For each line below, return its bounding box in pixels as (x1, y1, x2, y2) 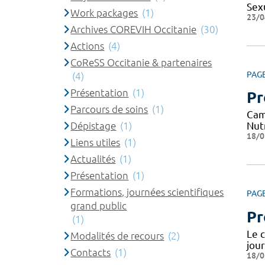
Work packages (70, 7, 138, 18)
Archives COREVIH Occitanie (70, 23, 197, 35)
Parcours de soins (70, 103, 148, 115)
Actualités (70, 153, 116, 164)
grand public (70, 199, 127, 211)
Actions (70, 40, 105, 51)
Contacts (70, 246, 111, 258)
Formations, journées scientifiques (70, 186, 224, 198)
